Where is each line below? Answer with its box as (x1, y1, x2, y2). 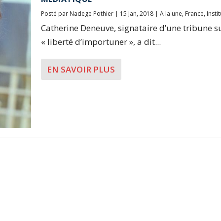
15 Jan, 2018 (119, 9, 153, 18)
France (184, 9, 204, 18)
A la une (159, 9, 182, 18)
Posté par (40, 9, 70, 18)
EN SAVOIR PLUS (46, 64, 115, 75)
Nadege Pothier (69, 9, 113, 18)
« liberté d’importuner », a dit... (40, 36, 161, 47)
